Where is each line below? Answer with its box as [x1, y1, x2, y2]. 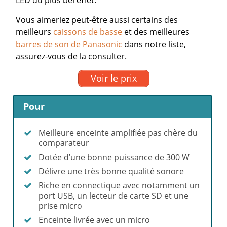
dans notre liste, [122, 38, 186, 50]
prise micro [39, 200, 83, 212]
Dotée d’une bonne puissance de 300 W [39, 152, 190, 163]
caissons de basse [53, 26, 123, 37]
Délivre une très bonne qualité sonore [39, 166, 184, 177]
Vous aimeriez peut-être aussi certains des [16, 14, 178, 25]
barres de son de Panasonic [16, 38, 123, 50]
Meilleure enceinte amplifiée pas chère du [39, 127, 198, 139]
